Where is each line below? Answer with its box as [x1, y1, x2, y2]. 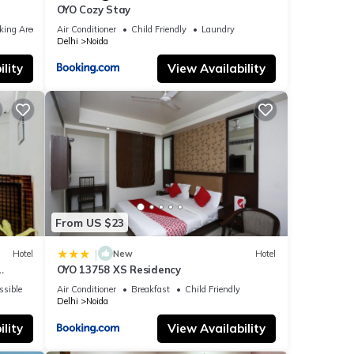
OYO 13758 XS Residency [56, 263, 181, 277]
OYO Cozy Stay [56, 2, 131, 16]
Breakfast [130, 284, 170, 296]
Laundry [201, 23, 235, 35]
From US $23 [55, 215, 124, 230]
